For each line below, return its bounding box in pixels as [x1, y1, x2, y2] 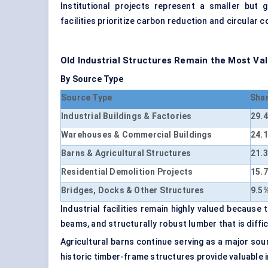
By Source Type [60, 74, 123, 84]
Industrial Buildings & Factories [61, 111, 192, 121]
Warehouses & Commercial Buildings [61, 130, 212, 140]
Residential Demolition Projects [61, 167, 193, 177]
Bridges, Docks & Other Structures [61, 185, 205, 196]
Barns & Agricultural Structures [61, 148, 191, 159]
